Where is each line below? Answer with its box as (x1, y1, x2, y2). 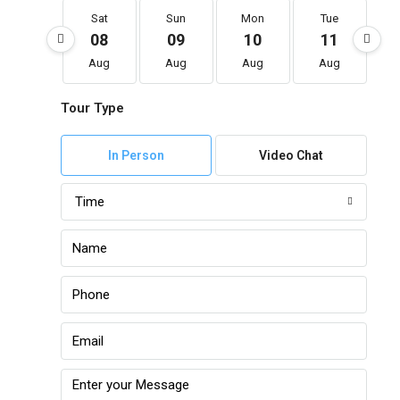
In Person (107, 148, 164, 163)
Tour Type (60, 100, 124, 117)
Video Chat (259, 148, 324, 163)
